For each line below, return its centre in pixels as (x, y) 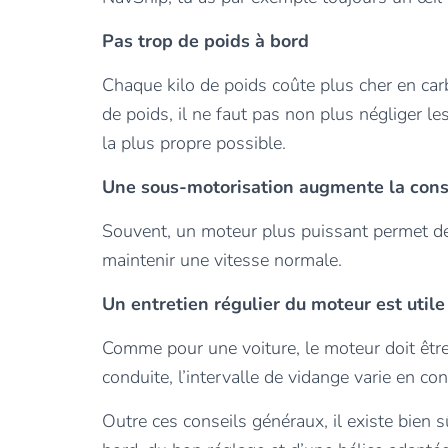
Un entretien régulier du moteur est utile (273, 304)
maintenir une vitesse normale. (222, 260)
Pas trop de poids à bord (205, 41)
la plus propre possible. (194, 143)
